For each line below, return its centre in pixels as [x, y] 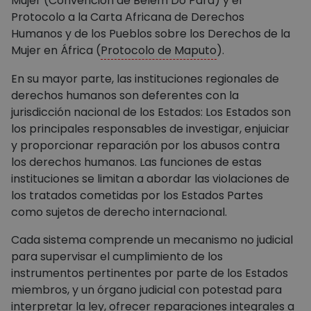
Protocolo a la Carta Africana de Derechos [128, 17]
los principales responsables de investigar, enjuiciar [151, 128]
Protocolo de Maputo [159, 50]
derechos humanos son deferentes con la [125, 95]
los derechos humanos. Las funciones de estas [137, 162]
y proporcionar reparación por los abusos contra [146, 145]
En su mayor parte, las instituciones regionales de [145, 78]
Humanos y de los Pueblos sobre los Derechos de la [151, 33]
